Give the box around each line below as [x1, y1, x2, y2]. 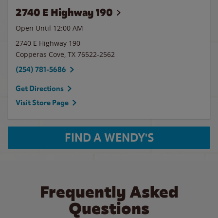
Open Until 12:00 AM [16, 23, 83, 33]
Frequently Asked [39, 182, 179, 202]
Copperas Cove [16, 50, 64, 59]
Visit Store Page [16, 98, 69, 107]
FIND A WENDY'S [64, 130, 154, 145]
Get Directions [16, 84, 64, 93]
